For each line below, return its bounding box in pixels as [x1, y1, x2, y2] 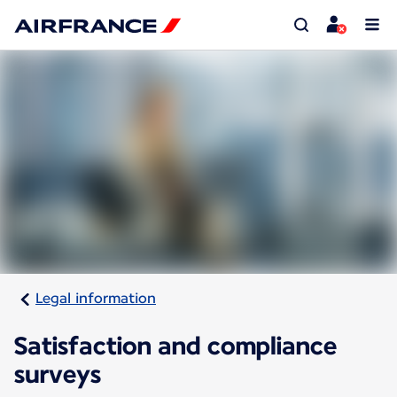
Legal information [35, 290, 156, 307]
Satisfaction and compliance [14, 331, 337, 362]
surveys [14, 359, 101, 390]
